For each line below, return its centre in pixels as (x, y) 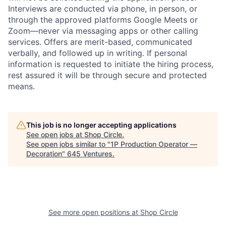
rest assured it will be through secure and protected (107, 75)
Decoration (44, 154)
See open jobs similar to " (68, 144)
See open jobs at (55, 134)
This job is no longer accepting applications (101, 125)
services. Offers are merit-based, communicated (100, 42)
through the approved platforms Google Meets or (103, 20)
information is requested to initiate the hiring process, (111, 64)
